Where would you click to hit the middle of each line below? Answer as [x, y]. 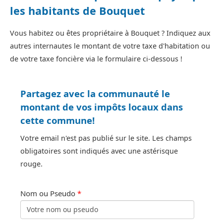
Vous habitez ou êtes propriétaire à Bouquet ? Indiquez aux [110, 33]
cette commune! [57, 120]
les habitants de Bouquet [77, 11]
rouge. [31, 164]
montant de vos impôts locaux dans [102, 107]
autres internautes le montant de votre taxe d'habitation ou [110, 46]
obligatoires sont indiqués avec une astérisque [99, 151]
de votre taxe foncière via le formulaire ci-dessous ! [96, 59]
